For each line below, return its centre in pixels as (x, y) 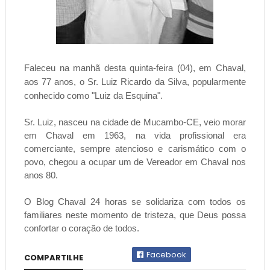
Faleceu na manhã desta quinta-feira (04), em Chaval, (135, 67)
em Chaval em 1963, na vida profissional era (135, 135)
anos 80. (41, 175)
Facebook (166, 254)
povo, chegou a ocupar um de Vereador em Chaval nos (135, 162)
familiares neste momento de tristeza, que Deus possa (135, 215)
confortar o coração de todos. (81, 228)
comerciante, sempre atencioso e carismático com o (135, 148)
